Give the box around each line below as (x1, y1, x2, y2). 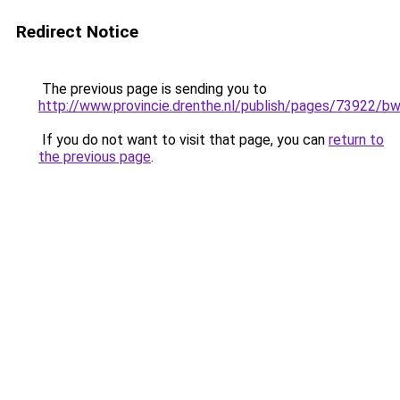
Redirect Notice (16, 21, 138, 42)
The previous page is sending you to (38, 80, 267, 97)
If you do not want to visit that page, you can (38, 131, 329, 148)
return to (329, 131, 384, 148)
